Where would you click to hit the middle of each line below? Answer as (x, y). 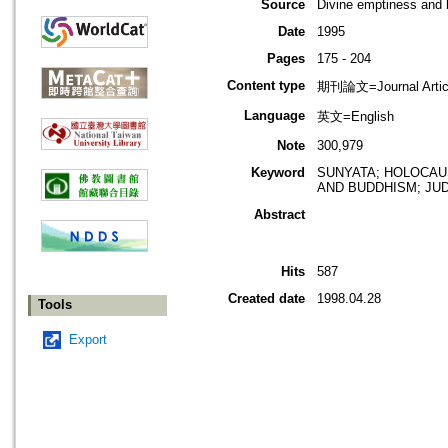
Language (274, 116)
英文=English (355, 117)
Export (88, 340)
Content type (266, 86)
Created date (266, 299)
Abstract (279, 215)
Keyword (278, 173)
